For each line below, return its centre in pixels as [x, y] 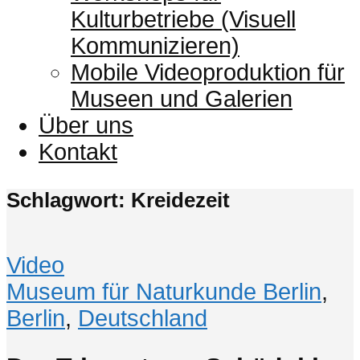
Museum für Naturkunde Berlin [164, 291]
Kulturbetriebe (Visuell [183, 19]
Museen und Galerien [182, 98]
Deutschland [143, 318]
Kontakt [78, 151]
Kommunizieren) [155, 45]
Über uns [86, 125]
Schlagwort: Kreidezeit [118, 200]
